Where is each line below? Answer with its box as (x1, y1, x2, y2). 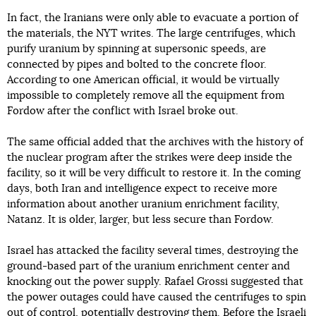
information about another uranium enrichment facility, (7, 199, 279, 210)
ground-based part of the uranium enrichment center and (7, 261, 290, 272)
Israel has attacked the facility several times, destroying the (7, 245, 298, 257)
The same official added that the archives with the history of (7, 137, 303, 148)
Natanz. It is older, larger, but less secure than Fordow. (7, 214, 274, 226)
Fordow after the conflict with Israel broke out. (7, 106, 238, 117)
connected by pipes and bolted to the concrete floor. (7, 59, 267, 71)
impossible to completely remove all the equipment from (7, 90, 284, 102)
